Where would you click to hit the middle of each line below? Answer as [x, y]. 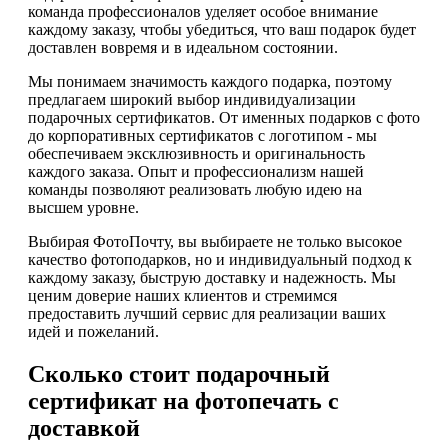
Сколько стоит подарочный [179, 374]
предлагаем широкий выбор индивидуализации [192, 100]
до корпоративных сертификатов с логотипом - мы [202, 136]
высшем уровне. [83, 208]
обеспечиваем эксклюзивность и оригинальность [196, 154]
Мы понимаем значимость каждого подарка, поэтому [210, 82]
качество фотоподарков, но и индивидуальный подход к [220, 260]
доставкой [84, 428]
